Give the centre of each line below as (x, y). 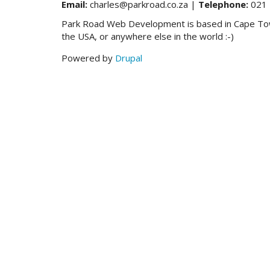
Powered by (88, 58)
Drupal (129, 58)
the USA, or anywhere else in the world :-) (148, 36)
